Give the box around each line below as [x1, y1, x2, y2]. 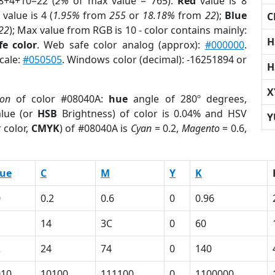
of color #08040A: [10, 92, 109, 106]
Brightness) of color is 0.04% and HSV [57, 107, 247, 120]
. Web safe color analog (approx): [37, 38, 205, 52]
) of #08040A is [59, 122, 131, 135]
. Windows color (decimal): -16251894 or [62, 53, 247, 66]
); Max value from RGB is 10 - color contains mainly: [9, 23, 247, 37]
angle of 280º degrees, [128, 92, 247, 106]
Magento [181, 122, 220, 135]
